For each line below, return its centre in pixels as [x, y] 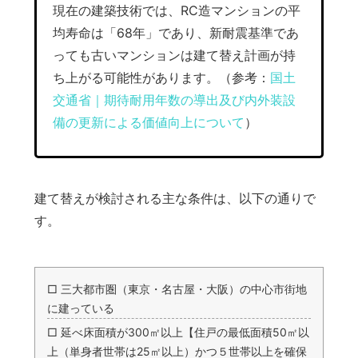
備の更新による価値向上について [148, 123]
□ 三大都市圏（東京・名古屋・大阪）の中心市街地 [177, 289]
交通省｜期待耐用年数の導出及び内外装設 [174, 100]
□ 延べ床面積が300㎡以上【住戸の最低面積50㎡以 [178, 332]
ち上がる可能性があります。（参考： [161, 78]
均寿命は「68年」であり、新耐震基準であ [175, 33]
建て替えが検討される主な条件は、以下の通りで [175, 199]
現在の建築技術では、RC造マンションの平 [176, 11]
